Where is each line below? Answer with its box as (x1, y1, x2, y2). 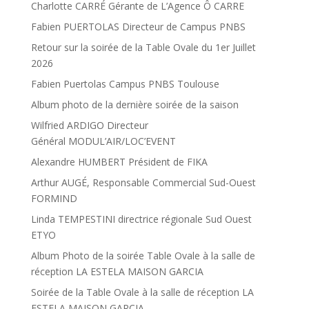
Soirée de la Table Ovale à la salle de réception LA (30, 286, 254, 299)
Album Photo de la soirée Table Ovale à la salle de (30, 249, 255, 263)
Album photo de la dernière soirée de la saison (30, 98, 239, 112)
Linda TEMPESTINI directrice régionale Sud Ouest (30, 212, 252, 226)
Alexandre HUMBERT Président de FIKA (30, 155, 208, 169)
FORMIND (30, 192, 77, 206)
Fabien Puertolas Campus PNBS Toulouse (30, 77, 219, 91)
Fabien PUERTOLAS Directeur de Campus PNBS (30, 20, 246, 34)
